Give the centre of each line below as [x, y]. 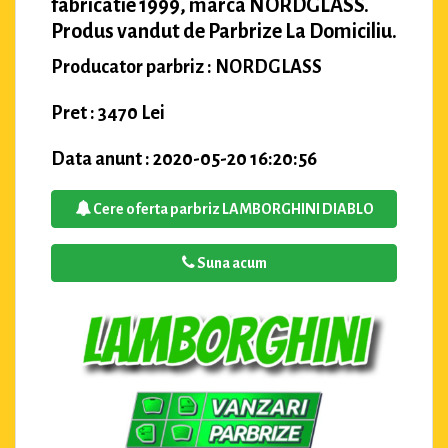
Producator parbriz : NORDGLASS [186, 66]
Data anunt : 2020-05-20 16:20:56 [184, 158]
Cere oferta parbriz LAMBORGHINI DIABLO [232, 208]
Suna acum [230, 262]
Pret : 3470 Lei [108, 112]
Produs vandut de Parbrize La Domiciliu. [224, 30]
